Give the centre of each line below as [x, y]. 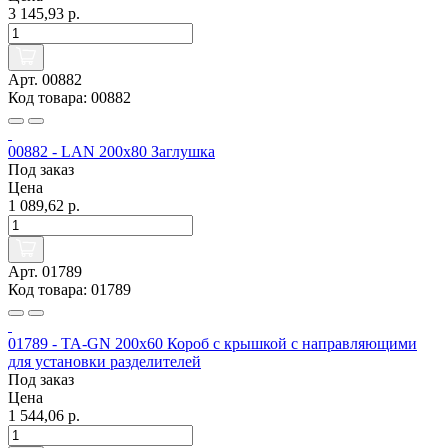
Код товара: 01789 [69, 290]
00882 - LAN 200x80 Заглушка [111, 152]
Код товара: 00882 [69, 98]
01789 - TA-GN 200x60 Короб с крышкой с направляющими [212, 344]
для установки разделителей [104, 362]
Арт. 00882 [45, 80]
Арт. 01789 [45, 272]
